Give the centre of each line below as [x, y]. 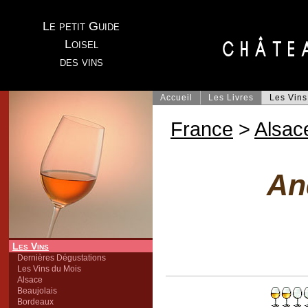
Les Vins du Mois [49, 269]
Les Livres [231, 98]
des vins [81, 62]
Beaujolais [37, 291]
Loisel [81, 44]
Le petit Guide [81, 26]
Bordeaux [35, 302]
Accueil [176, 98]
